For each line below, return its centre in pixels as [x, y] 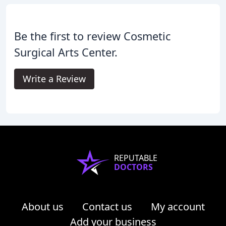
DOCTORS [133, 167]
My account [178, 207]
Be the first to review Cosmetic [92, 36]
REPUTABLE [136, 158]
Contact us [107, 207]
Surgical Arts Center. [66, 52]
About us [42, 207]
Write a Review [54, 79]
